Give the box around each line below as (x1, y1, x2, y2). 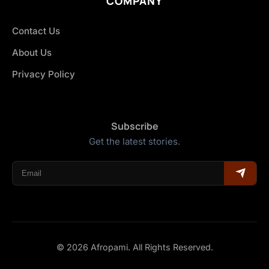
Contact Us (12, 25, 60, 37)
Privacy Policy (12, 68, 75, 80)
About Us (12, 46, 52, 58)
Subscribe (110, 119, 159, 133)
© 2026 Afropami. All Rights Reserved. (56, 241, 213, 252)
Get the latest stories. (89, 135, 180, 147)
